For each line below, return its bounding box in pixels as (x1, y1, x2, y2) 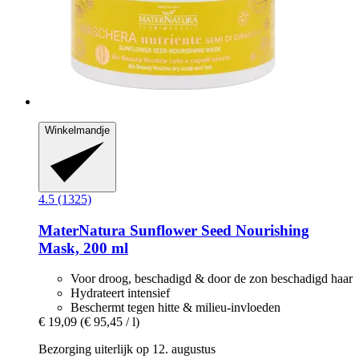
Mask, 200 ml (38, 239, 128, 256)
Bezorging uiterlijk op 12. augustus (38, 342, 216, 357)
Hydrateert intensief (71, 286, 170, 301)
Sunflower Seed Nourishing (126, 221, 309, 239)
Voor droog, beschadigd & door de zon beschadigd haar (71, 272, 353, 286)
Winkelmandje (45, 124, 110, 137)
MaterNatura (38, 221, 126, 239)
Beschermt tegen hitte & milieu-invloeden (71, 301, 280, 315)
